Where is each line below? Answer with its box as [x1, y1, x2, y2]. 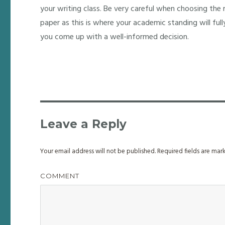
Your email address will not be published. [40, 146, 156, 157]
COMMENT [40, 172, 80, 180]
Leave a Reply [40, 117, 127, 131]
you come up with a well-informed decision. [40, 31, 189, 44]
